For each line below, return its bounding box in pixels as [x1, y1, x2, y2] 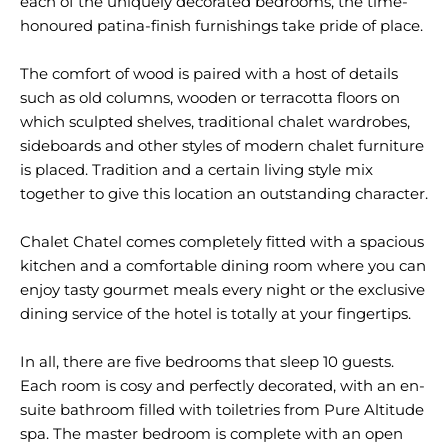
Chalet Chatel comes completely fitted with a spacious [20, 232, 424, 251]
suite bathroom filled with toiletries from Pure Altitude [20, 400, 424, 419]
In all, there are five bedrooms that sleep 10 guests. [20, 352, 394, 371]
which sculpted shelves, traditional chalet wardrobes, [20, 112, 410, 131]
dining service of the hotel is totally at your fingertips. [20, 304, 411, 323]
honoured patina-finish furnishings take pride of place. [20, 16, 423, 35]
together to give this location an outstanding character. [20, 184, 428, 203]
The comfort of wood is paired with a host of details [20, 64, 398, 83]
